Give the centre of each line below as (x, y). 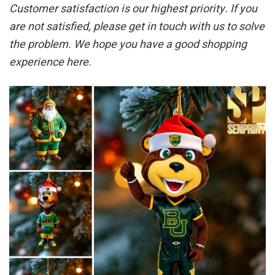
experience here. (50, 63)
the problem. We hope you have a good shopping (128, 45)
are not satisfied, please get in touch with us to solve (137, 27)
